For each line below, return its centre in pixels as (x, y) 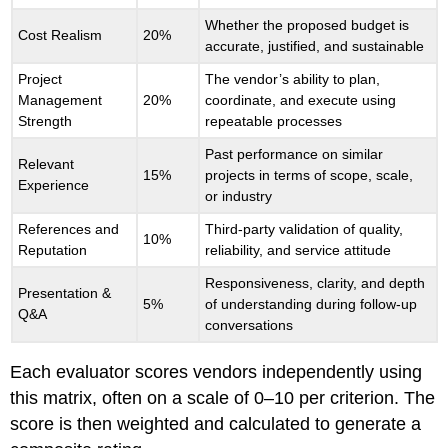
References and (69, 228)
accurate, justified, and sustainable (315, 45)
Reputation (53, 249)
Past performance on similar (294, 153)
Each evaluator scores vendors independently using (216, 371)
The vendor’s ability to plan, (293, 78)
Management (60, 99)
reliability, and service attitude (298, 249)
